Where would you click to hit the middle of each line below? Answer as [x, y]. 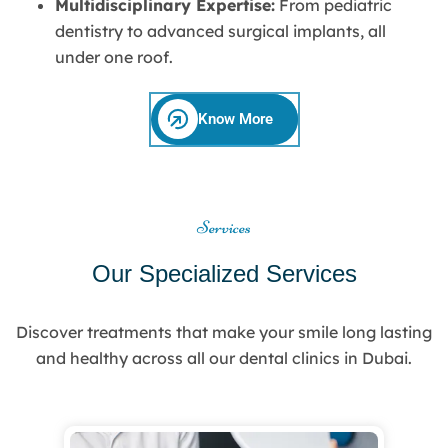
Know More [235, 118]
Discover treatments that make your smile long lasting [224, 332]
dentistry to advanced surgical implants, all [220, 30]
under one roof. [114, 56]
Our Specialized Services [224, 274]
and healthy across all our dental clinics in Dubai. [224, 358]
